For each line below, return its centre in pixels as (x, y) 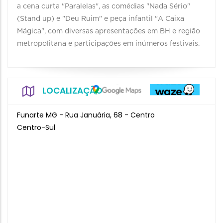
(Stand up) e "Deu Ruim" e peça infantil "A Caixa (101, 19)
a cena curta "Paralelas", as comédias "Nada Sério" (104, 6)
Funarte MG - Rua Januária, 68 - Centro (86, 115)
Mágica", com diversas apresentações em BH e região (109, 31)
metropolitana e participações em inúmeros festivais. (108, 44)
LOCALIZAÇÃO (72, 91)
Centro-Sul (36, 127)
